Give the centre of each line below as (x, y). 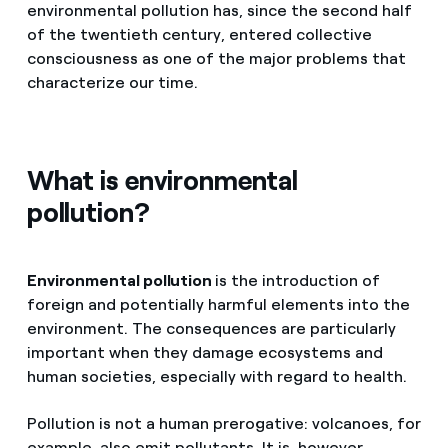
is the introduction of (297, 281)
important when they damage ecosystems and (204, 353)
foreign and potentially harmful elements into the (218, 305)
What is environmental (162, 181)
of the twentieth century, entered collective (199, 35)
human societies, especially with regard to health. (216, 377)
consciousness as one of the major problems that (216, 59)
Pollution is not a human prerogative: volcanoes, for (223, 424)
